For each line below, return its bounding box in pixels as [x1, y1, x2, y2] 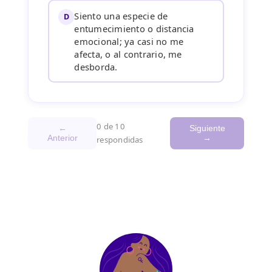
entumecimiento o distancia [74, 22, 194, 35]
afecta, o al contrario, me [74, 47, 182, 60]
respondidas [97, 134, 143, 146]
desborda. [74, 60, 118, 73]
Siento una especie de [74, 9, 168, 22]
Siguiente [189, 123, 225, 134]
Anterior [47, 133, 78, 143]
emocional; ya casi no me [74, 35, 184, 47]
